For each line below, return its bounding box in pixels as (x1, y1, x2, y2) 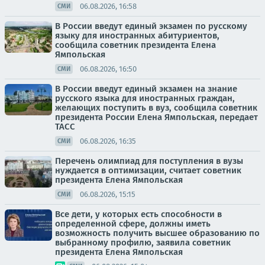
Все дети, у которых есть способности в (55, 209, 222, 219)
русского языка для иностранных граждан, (55, 93, 235, 104)
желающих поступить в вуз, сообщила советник (55, 102, 257, 113)
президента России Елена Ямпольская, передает (55, 112, 258, 122)
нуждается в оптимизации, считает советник (55, 165, 241, 176)
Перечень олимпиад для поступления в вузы (55, 156, 243, 166)
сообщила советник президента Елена (55, 40, 216, 50)
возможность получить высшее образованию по (55, 228, 260, 238)
